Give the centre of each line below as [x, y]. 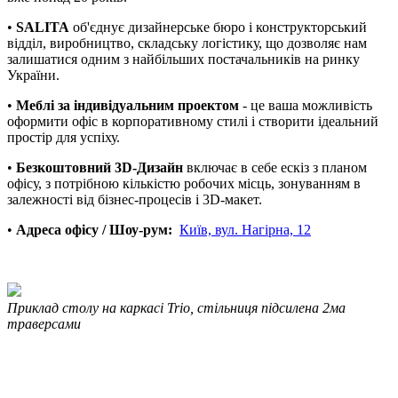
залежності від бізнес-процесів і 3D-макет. [135, 200]
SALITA [43, 28]
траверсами [44, 324]
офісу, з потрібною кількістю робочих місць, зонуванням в [184, 184]
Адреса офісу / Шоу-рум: [98, 230]
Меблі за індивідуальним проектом [127, 106]
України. [33, 76]
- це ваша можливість [306, 106]
